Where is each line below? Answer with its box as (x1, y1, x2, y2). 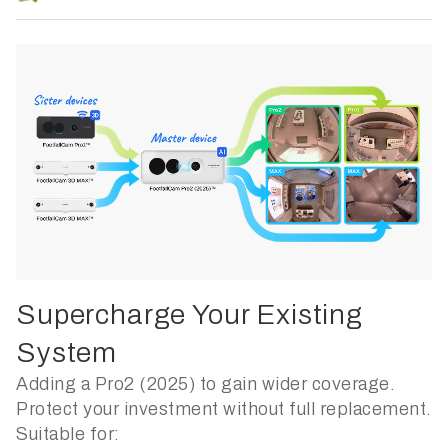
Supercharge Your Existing (16, 299, 363, 331)
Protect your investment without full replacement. (16, 399, 432, 420)
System (16, 337, 118, 369)
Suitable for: (16, 424, 120, 445)
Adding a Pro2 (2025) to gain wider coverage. (16, 374, 395, 395)
